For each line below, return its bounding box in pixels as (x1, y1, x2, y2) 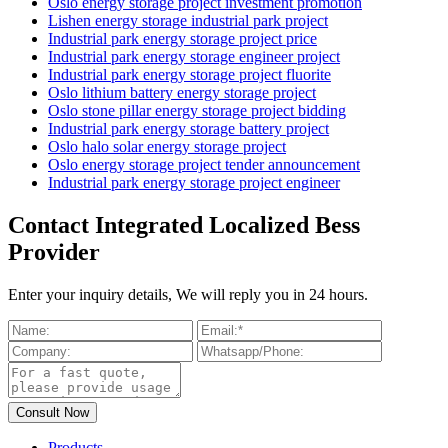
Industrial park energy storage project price (48, 30, 317, 48)
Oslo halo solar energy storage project (48, 138, 286, 156)
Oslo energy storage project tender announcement (48, 156, 360, 174)
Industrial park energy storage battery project (48, 120, 329, 138)
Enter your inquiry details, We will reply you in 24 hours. (8, 285, 368, 303)
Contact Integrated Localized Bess (8, 212, 360, 239)
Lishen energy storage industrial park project (48, 12, 328, 30)
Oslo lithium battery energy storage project (48, 84, 316, 102)
